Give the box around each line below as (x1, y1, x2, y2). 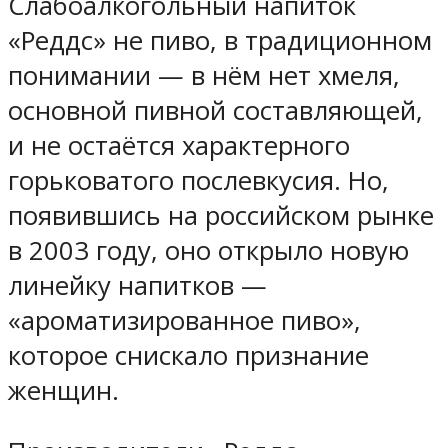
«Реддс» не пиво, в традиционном (8, 22, 432, 58)
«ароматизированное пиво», (8, 302, 361, 338)
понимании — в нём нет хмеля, (8, 57, 400, 93)
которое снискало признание (8, 337, 369, 373)
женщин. (8, 372, 119, 408)
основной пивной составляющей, (8, 92, 423, 128)
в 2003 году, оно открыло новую (8, 232, 409, 268)
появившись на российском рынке (8, 197, 434, 233)
